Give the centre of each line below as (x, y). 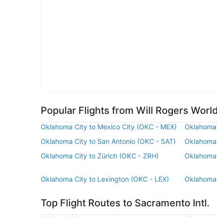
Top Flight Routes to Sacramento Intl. (125, 203)
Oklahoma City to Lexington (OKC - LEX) (105, 179)
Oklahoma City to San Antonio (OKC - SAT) (108, 141)
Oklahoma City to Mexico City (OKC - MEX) (109, 127)
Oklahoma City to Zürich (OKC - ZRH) (100, 156)
